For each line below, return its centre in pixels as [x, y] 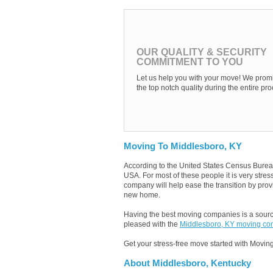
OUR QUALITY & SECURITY [202, 52]
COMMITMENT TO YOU [190, 62]
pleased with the [152, 224]
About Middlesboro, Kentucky [187, 263]
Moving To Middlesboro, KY [183, 146]
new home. [142, 195]
